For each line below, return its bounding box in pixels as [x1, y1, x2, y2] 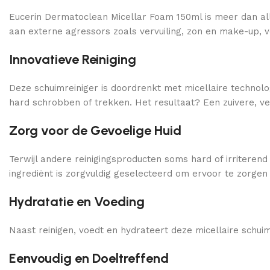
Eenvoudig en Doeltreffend [9, 250, 169, 266]
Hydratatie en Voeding [9, 193, 145, 210]
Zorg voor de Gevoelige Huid [9, 122, 181, 139]
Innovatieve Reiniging [9, 51, 136, 67]
